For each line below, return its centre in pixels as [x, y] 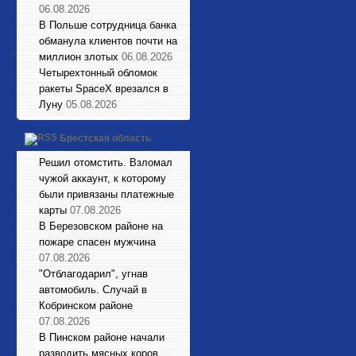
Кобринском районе [86, 306]
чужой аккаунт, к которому [103, 178]
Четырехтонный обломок [98, 73]
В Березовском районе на [101, 226]
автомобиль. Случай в [93, 290]
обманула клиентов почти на [108, 41]
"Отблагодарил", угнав [93, 274]
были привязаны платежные [106, 194]
